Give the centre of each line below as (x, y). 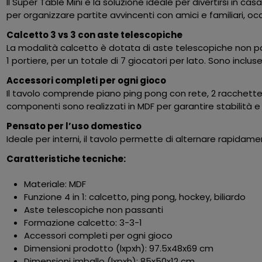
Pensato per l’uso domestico (74, 126)
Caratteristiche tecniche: (66, 159)
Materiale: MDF (55, 184)
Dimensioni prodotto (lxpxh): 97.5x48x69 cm (119, 249)
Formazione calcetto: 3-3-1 (83, 223)
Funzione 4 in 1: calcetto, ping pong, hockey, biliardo (135, 197)
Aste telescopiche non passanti (94, 210)
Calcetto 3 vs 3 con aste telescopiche (95, 35)
